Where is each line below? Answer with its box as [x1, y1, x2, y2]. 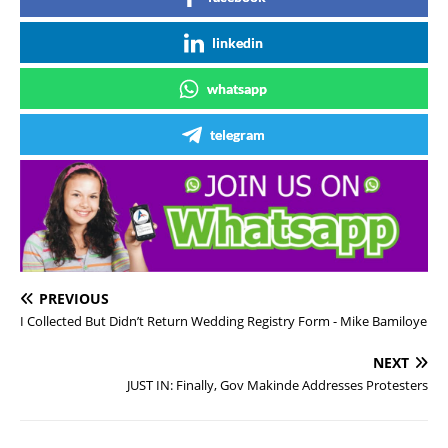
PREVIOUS [39, 289, 109, 309]
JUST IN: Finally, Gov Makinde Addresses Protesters [127, 376, 428, 395]
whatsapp [207, 79, 267, 97]
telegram [209, 125, 265, 143]
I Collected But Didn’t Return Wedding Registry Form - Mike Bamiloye [20, 312, 427, 331]
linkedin [211, 33, 263, 51]
